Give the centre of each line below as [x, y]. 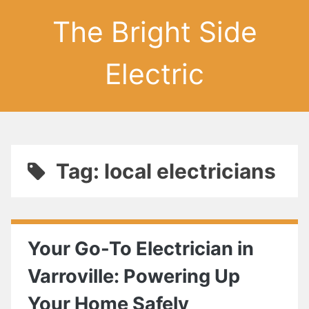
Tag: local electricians [166, 171]
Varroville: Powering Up [134, 276]
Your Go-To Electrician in [141, 249]
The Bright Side [154, 32]
